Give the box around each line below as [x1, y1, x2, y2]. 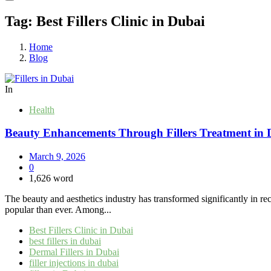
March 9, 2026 [29, 151, 85, 162]
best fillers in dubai [29, 236, 101, 247]
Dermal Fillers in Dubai [29, 247, 119, 258]
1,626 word [29, 173, 73, 184]
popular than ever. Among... [5, 204, 111, 215]
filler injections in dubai [29, 258, 119, 269]
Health [29, 104, 54, 115]
